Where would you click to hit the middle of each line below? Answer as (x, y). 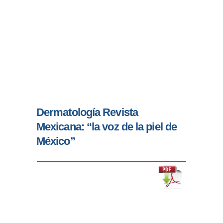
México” (56, 141)
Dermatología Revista (87, 112)
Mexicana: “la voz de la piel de (107, 127)
